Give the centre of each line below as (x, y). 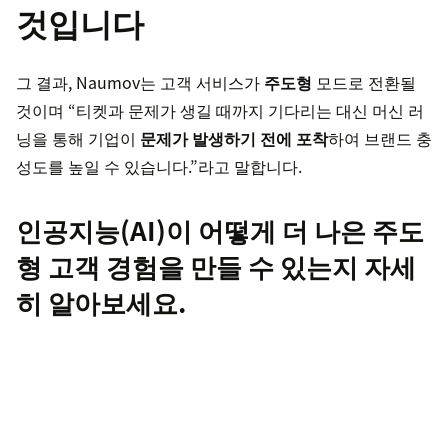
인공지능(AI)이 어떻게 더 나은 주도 (220, 230)
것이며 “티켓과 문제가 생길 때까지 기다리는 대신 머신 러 (220, 110)
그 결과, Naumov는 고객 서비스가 (140, 82)
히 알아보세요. (101, 302)
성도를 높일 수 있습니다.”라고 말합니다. (159, 166)
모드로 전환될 (364, 82)
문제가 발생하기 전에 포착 (234, 138)
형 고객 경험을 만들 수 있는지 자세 (216, 266)
